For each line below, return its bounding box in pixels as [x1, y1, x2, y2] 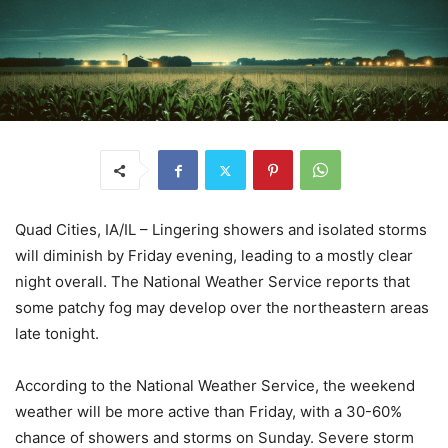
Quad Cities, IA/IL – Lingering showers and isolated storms [15, 220, 427, 240]
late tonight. [15, 324, 99, 344]
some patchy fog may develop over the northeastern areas [15, 298, 429, 318]
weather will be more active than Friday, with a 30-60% [15, 402, 402, 422]
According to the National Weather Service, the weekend [15, 376, 415, 396]
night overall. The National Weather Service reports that [15, 272, 410, 292]
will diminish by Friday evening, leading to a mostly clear [15, 246, 413, 266]
